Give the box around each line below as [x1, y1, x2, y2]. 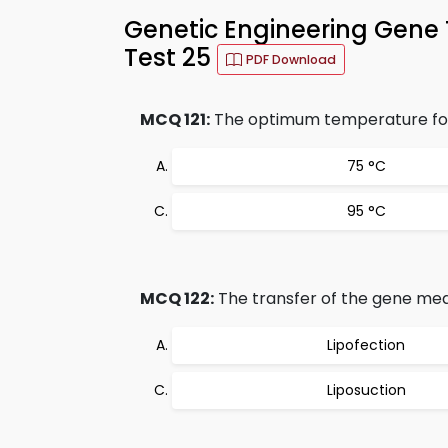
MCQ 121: [140, 108, 210, 131]
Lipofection [327, 335, 405, 355]
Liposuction [326, 380, 406, 400]
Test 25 [124, 41, 217, 75]
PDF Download [246, 51, 336, 68]
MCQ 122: [140, 287, 214, 310]
